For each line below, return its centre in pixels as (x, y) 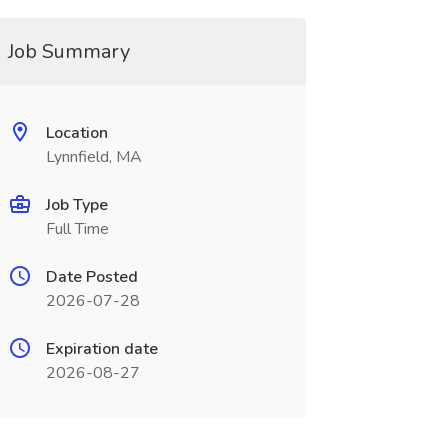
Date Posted (91, 277)
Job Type (76, 205)
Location (76, 133)
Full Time (77, 229)
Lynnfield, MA (93, 157)
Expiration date (101, 349)
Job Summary (68, 51)
